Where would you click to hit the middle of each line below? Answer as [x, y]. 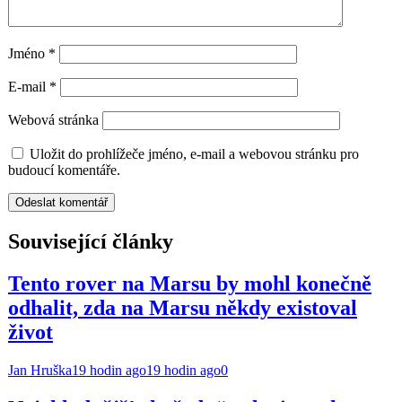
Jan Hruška [40, 370]
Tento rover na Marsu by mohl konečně [190, 283]
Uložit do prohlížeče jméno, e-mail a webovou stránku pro [194, 154]
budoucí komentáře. [64, 170]
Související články [91, 241]
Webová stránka [53, 120]
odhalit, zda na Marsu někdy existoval [183, 307]
